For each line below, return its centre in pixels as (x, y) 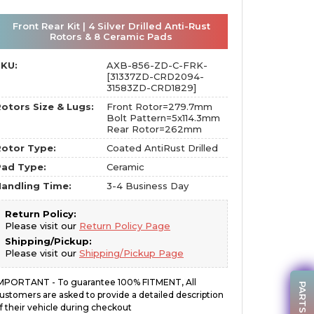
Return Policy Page (125, 226)
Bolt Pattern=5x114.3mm (163, 118)
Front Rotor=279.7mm (159, 107)
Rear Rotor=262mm (154, 129)
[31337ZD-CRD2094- (155, 76)
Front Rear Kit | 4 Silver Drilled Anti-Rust (111, 26)
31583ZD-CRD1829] (151, 88)
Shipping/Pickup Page (131, 253)
